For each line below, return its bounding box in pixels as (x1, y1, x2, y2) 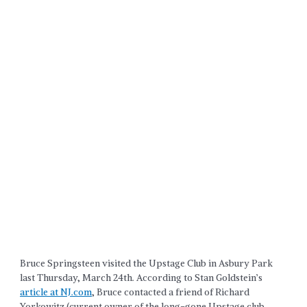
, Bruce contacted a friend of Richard (92, 286, 250, 298)
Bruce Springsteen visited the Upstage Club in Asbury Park (20, 257, 273, 269)
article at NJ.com (20, 286, 93, 298)
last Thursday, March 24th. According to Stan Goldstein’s (20, 271, 263, 284)
